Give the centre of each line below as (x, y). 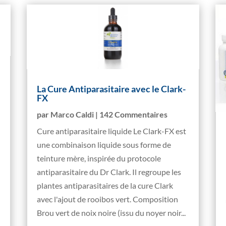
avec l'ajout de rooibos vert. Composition (108, 199)
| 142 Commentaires (131, 114)
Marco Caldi (72, 114)
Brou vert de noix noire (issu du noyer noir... (111, 212)
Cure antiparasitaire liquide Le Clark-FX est (112, 131)
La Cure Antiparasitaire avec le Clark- (111, 89)
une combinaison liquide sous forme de (104, 144)
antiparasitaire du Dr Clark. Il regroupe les (109, 172)
